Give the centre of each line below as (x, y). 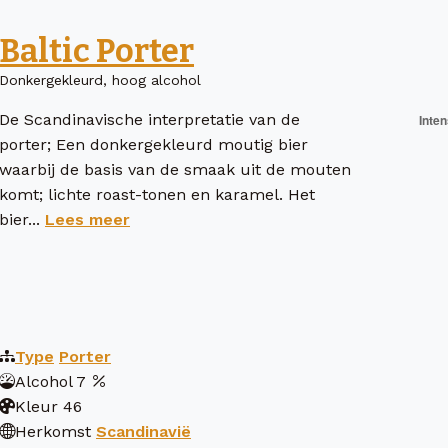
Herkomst (53, 432)
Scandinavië (143, 432)
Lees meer (87, 220)
